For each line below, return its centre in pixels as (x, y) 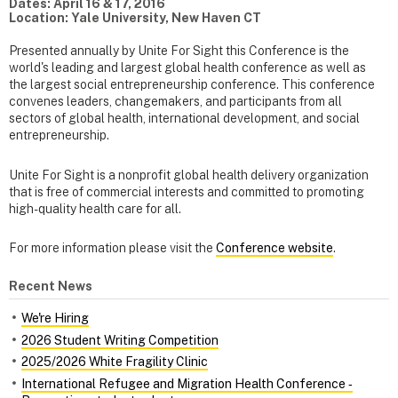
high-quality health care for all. (96, 208)
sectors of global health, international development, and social (184, 119)
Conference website (275, 247)
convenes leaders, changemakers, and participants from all (175, 102)
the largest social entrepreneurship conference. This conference (192, 85)
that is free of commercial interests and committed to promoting (187, 191)
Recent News (51, 287)
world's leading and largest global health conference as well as (187, 68)
